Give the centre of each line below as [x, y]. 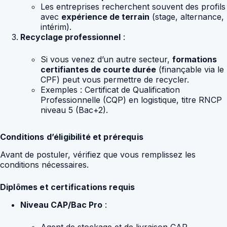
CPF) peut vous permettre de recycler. [115, 80]
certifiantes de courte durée [98, 70]
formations [195, 60]
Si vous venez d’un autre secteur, [106, 60]
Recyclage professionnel [70, 37]
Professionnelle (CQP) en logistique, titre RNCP [131, 100]
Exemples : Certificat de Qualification [110, 90]
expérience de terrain [105, 17]
